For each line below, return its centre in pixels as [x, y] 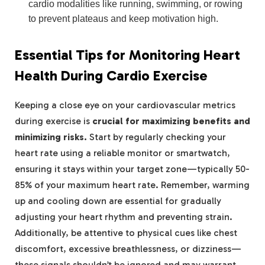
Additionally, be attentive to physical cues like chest [126, 232]
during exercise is [54, 121]
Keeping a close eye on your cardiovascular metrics [125, 105]
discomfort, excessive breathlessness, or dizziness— [128, 248]
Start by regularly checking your [156, 137]
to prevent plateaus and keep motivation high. [123, 18]
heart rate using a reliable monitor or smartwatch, [122, 153]
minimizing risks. [51, 137]
